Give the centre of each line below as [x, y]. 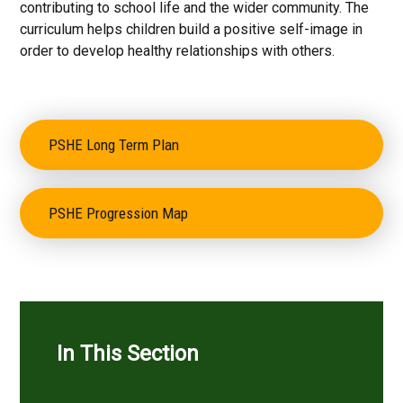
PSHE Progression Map [119, 214]
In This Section [127, 354]
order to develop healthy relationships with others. [179, 51]
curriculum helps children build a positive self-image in [192, 30]
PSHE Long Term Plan [114, 145]
